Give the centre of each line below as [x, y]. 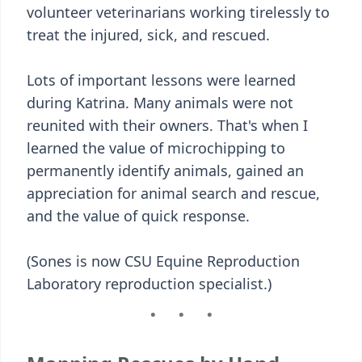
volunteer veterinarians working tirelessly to [178, 12]
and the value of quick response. [138, 216]
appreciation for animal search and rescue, [173, 193]
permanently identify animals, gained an [165, 170]
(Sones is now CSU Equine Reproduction [163, 261]
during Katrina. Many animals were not [160, 103]
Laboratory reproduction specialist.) [149, 284]
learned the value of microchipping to [156, 148]
